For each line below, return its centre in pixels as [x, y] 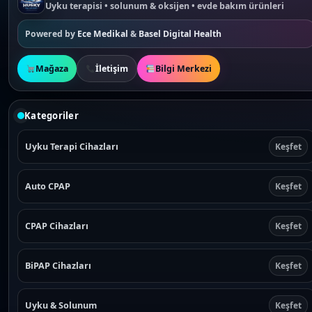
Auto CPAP [48, 186]
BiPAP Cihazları [58, 265]
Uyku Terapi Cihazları [72, 146]
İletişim [112, 69]
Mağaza [52, 69]
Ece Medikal [103, 34]
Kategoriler [52, 116]
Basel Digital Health [180, 34]
